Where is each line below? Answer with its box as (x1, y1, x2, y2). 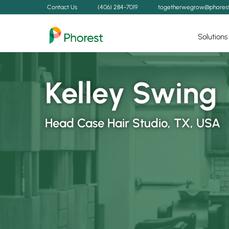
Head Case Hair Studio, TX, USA (45, 116, 220, 130)
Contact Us (47, 4, 77, 11)
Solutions (198, 32, 227, 41)
